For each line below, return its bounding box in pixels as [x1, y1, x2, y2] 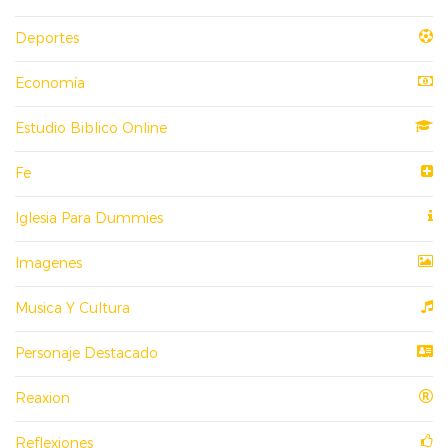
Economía [15, 74, 85, 93]
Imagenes [15, 254, 82, 273]
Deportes [15, 29, 79, 48]
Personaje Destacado [15, 344, 158, 363]
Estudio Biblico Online [15, 119, 167, 138]
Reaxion [15, 389, 70, 408]
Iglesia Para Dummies [15, 209, 163, 228]
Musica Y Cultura [15, 299, 130, 318]
